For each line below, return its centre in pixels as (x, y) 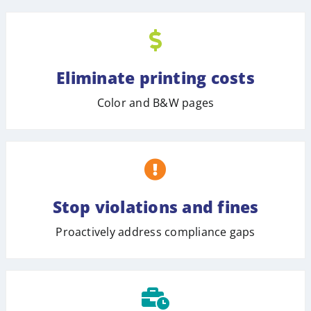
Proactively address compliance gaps (155, 232)
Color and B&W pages (155, 102)
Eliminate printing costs (155, 77)
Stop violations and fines (155, 207)
